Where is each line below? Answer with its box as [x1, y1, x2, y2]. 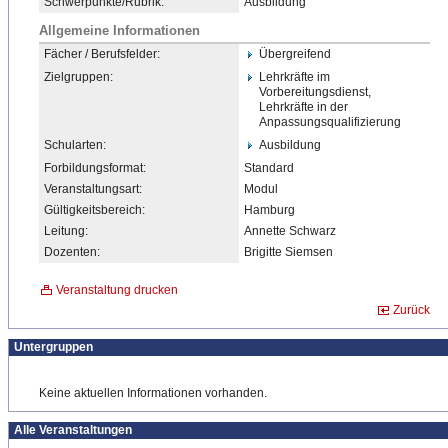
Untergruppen [14, 340, 93, 354]
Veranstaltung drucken [56, 283, 178, 297]
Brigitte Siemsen [244, 245, 333, 259]
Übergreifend [259, 47, 331, 61]
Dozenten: [44, 245, 100, 259]
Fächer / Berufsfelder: [44, 47, 160, 61]
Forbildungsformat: [44, 161, 146, 175]
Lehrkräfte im [259, 70, 330, 84]
